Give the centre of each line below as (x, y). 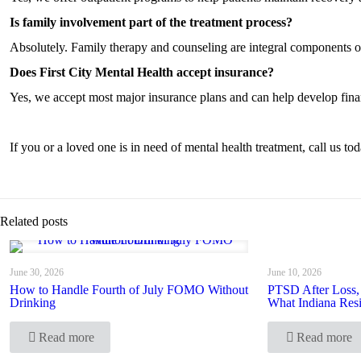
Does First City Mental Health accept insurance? (142, 72)
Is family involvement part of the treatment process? (151, 22)
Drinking (33, 303)
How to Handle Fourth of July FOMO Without (129, 290)
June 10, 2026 (294, 272)
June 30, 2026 (37, 272)
